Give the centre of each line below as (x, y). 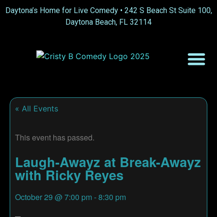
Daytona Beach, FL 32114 (108, 22)
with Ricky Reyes (69, 174)
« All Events (37, 109)
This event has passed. (55, 137)
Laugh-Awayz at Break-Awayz (108, 161)
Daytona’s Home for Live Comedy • (65, 10)
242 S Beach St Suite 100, (168, 10)
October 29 (34, 197)
